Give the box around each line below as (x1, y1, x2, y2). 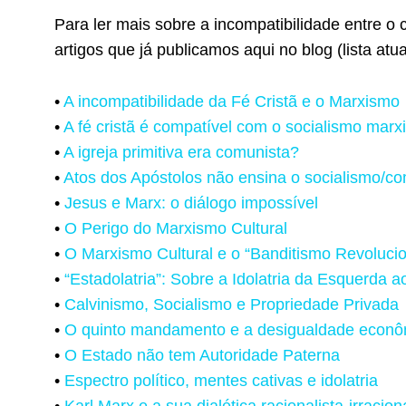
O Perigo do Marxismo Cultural (64, 218, 287, 237)
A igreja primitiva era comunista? (63, 142, 299, 161)
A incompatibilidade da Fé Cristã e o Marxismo (63, 92, 400, 111)
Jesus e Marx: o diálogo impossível (64, 193, 318, 212)
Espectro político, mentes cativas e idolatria (64, 371, 378, 390)
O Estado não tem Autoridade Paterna (64, 345, 340, 364)
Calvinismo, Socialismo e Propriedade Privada (64, 295, 399, 314)
